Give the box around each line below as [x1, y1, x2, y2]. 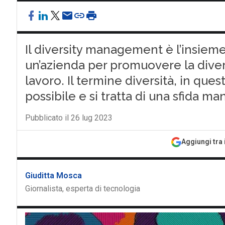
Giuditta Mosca [25, 171, 82, 180]
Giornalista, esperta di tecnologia [25, 184, 140, 193]
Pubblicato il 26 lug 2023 [25, 113, 113, 123]
